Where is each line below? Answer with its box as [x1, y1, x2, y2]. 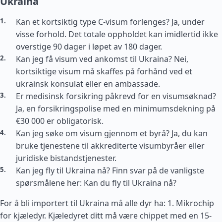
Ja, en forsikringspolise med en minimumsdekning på [16, 103, 216, 114]
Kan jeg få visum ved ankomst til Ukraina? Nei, [16, 54, 188, 64]
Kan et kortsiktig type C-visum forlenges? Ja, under [16, 16, 205, 27]
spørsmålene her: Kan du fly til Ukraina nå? [16, 177, 176, 188]
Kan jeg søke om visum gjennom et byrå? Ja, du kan [16, 128, 208, 139]
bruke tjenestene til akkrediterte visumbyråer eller [16, 140, 205, 151]
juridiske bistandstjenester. [16, 153, 116, 164]
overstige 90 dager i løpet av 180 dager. [16, 41, 162, 52]
